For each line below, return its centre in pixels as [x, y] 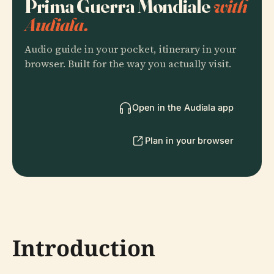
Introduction [84, 248]
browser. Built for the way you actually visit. [128, 64]
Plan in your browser [189, 140]
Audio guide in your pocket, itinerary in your [130, 49]
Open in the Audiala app [183, 107]
